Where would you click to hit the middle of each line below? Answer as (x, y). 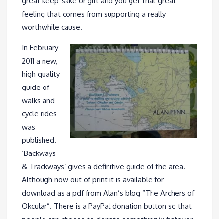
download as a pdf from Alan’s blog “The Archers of (108, 193)
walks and (38, 100)
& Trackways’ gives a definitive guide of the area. (104, 166)
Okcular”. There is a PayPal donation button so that (107, 206)
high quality (41, 74)
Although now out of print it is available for (93, 179)
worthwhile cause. (52, 27)
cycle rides (39, 113)
